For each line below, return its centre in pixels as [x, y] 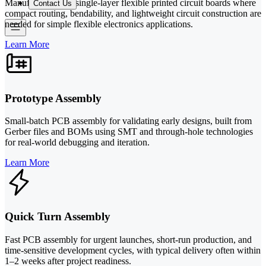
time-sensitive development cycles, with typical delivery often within [133, 250]
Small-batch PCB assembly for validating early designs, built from [128, 121]
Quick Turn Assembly [58, 217]
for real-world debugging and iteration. [77, 142]
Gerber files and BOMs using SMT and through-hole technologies [129, 132]
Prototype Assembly [53, 98]
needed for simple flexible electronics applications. [99, 24]
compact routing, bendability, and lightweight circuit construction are [133, 13]
